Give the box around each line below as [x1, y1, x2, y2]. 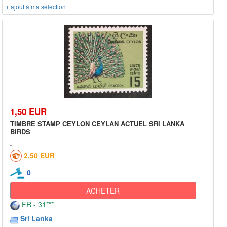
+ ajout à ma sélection [6, 2, 66, 11]
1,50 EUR [10, 105, 47, 118]
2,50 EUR [24, 149, 55, 160]
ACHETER [86, 185, 120, 196]
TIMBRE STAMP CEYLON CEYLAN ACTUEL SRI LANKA [10, 118, 184, 128]
